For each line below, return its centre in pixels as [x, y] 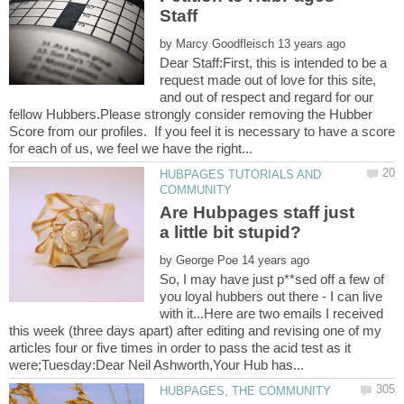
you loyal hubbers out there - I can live [271, 297]
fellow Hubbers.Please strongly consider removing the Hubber [191, 114]
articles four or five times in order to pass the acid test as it [180, 348]
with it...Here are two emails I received [272, 314]
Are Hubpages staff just [257, 213]
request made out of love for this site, [268, 79]
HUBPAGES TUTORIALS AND [241, 174]
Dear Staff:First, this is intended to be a [274, 62]
